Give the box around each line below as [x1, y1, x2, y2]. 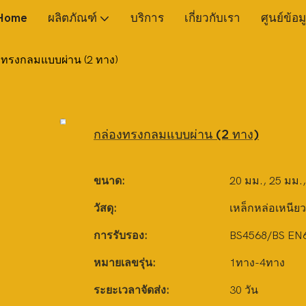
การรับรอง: [94, 229, 148, 242]
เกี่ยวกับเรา [184, 12, 240, 25]
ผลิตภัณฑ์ [47, 12, 97, 25]
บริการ [130, 12, 164, 25]
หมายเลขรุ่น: [94, 256, 156, 269]
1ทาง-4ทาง [229, 256, 285, 269]
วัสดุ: [94, 201, 117, 214]
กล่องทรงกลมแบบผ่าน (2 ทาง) [94, 126, 259, 141]
